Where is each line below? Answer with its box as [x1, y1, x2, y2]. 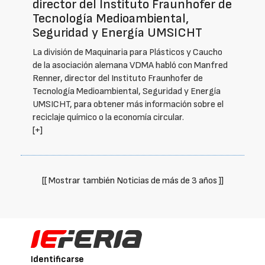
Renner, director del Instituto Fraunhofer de [33, 73, 203, 84]
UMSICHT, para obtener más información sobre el [33, 99, 224, 110]
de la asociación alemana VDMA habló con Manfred [33, 60, 228, 71]
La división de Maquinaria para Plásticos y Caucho [33, 47, 222, 58]
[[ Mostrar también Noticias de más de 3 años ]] [41, 175, 224, 186]
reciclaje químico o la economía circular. [33, 112, 184, 123]
